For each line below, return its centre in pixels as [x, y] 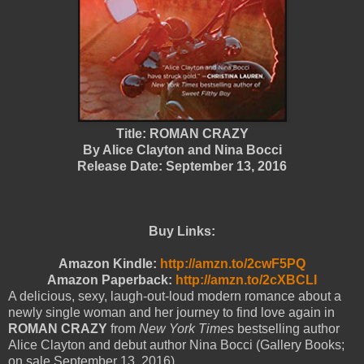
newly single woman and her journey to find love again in [171, 312]
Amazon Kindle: [109, 263]
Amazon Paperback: [111, 279]
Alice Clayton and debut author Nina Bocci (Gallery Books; [176, 344]
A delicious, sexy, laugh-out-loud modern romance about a [175, 296]
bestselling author [288, 328]
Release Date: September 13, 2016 [182, 166]
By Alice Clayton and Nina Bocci [182, 149]
